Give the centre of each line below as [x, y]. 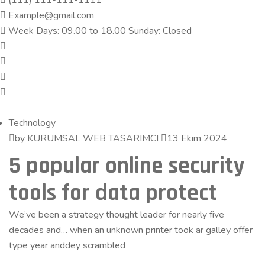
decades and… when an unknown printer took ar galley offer [131, 230]
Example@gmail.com [50, 15]
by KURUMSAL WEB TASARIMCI [87, 138]
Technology [32, 123]
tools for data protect [113, 193]
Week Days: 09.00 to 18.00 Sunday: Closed [99, 31]
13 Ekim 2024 [197, 138]
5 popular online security [127, 166]
